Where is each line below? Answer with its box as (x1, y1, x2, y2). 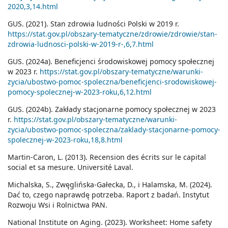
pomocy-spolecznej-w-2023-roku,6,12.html (8, 87, 152, 97)
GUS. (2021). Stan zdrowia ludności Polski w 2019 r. (8, 19, 179, 29)
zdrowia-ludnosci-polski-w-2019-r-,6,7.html (8, 39, 154, 49)
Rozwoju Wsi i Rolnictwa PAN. (8, 200, 107, 210)
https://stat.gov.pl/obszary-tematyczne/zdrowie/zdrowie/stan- (8, 29, 217, 39)
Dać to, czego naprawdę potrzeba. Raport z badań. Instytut (8, 190, 209, 200)
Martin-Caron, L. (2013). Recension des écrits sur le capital (8, 152, 206, 162)
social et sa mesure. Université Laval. (8, 162, 133, 173)
